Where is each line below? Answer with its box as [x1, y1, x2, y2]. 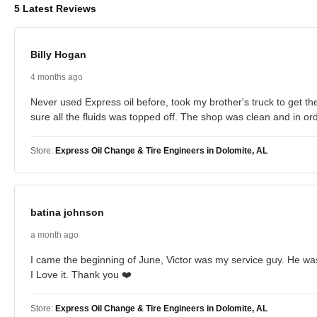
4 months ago [30, 71, 83, 82]
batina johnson [30, 207, 104, 219]
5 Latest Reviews [14, 2, 96, 14]
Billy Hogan [30, 49, 86, 61]
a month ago [30, 229, 79, 240]
